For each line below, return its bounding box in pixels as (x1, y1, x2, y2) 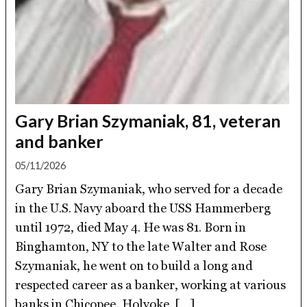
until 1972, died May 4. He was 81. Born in (15, 219, 247, 234)
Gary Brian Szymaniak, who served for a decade (15, 181, 283, 196)
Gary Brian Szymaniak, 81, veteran (15, 110, 282, 131)
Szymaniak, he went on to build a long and (15, 258, 254, 273)
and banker (15, 130, 104, 151)
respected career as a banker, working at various (15, 277, 286, 292)
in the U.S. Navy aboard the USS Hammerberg (15, 200, 271, 215)
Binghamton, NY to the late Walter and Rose (15, 238, 267, 254)
